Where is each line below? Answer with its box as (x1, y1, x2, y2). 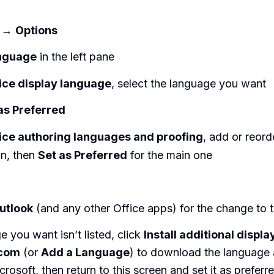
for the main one (127, 148, 212, 161)
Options (15, 23, 57, 37)
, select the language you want (111, 76, 266, 90)
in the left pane (37, 50, 114, 64)
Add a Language (41, 246, 130, 259)
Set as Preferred (38, 148, 127, 161)
